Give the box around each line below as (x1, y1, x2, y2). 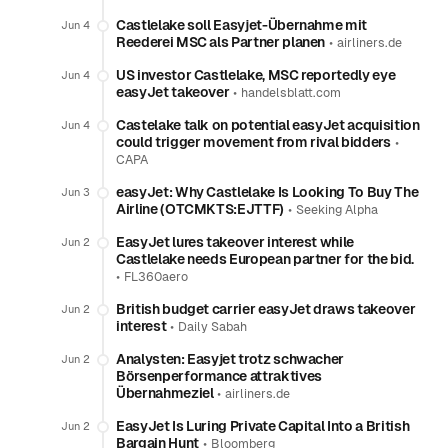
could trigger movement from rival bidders (116, 134, 391, 150)
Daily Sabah (178, 320, 248, 334)
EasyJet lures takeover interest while (116, 234, 355, 250)
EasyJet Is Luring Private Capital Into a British (116, 418, 410, 434)
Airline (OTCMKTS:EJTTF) (116, 201, 284, 217)
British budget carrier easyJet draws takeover (116, 301, 416, 317)
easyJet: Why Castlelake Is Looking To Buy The (116, 184, 419, 200)
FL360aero (124, 270, 188, 284)
